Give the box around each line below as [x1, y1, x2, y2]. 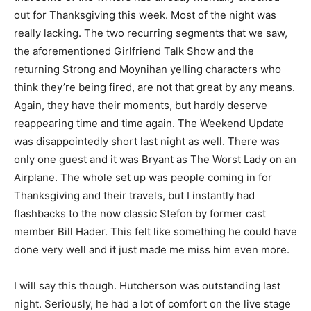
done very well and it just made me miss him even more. [14, 243, 289, 256]
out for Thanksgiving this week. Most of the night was [14, 8, 276, 22]
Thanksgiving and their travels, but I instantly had [14, 189, 255, 202]
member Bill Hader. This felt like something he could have [14, 225, 297, 238]
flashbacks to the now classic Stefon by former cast [14, 207, 266, 220]
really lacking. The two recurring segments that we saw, [14, 26, 287, 40]
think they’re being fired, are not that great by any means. [14, 81, 295, 94]
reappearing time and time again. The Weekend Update [14, 117, 284, 130]
